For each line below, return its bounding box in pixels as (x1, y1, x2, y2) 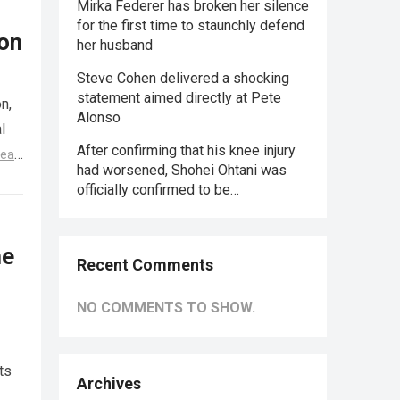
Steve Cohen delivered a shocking (77, 70, 289, 87)
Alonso (77, 109, 121, 126)
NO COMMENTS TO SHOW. (77, 299, 255, 316)
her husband (77, 37, 153, 54)
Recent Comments (77, 255, 213, 274)
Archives (77, 374, 141, 393)
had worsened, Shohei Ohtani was (77, 162, 287, 179)
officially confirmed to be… (77, 181, 239, 198)
